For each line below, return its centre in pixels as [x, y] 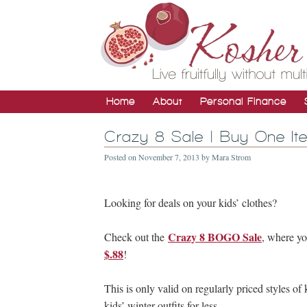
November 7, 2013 [169, 157]
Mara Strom [231, 157]
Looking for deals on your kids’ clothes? [191, 202]
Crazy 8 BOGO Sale [215, 237]
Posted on [121, 157]
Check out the [136, 237]
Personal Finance [243, 101]
